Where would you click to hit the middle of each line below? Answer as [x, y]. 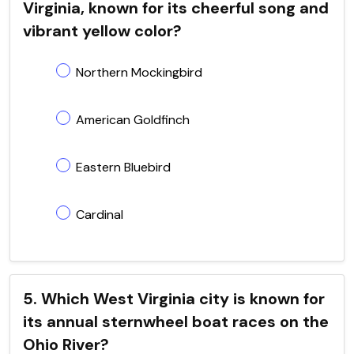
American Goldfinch [133, 119]
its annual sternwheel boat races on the [176, 321]
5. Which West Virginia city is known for [174, 298]
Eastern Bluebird [123, 167]
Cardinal [100, 214]
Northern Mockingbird [139, 72]
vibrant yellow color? [102, 30]
